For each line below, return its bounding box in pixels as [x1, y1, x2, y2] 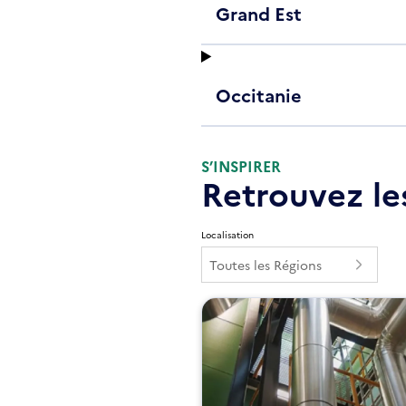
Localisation [201, 228, 254, 241]
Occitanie [216, 82, 302, 107]
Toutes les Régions [209, 256, 322, 274]
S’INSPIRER [201, 156, 281, 176]
